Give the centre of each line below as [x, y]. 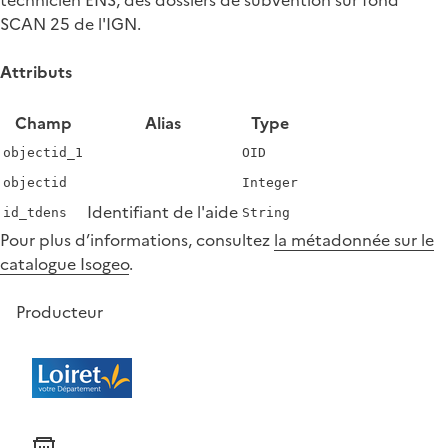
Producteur [59, 311]
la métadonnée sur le [354, 239]
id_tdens [35, 212]
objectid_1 [43, 152]
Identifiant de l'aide [162, 211]
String [266, 212]
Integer [270, 182]
